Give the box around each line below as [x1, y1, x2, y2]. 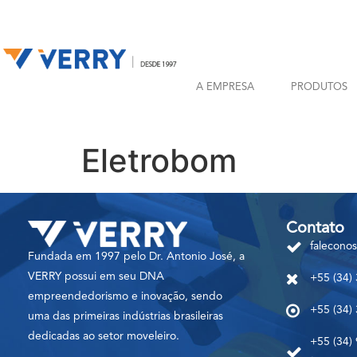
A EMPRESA [195, 82, 254, 92]
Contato [285, 221, 344, 237]
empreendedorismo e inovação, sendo [28, 291, 222, 302]
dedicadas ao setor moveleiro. [28, 331, 179, 342]
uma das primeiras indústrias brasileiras [28, 311, 223, 322]
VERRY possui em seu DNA [28, 271, 164, 282]
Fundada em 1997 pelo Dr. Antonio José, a [28, 251, 245, 262]
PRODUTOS [290, 82, 347, 92]
